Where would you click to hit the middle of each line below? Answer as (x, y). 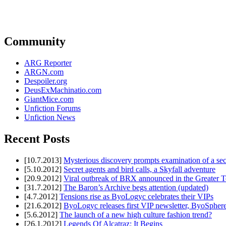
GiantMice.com (49, 99)
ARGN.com (44, 72)
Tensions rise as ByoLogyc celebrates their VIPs (136, 197)
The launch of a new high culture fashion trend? (136, 215)
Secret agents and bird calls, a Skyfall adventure (139, 169)
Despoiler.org (46, 81)
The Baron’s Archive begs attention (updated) (136, 188)
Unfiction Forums (52, 108)
